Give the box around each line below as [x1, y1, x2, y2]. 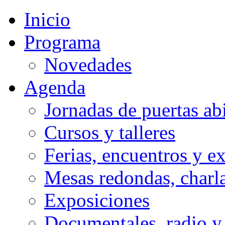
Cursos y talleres [44, 122, 175, 143]
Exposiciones [44, 189, 150, 211]
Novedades [44, 54, 132, 75]
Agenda [24, 76, 85, 98]
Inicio [24, 9, 70, 30]
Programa [24, 31, 100, 53]
